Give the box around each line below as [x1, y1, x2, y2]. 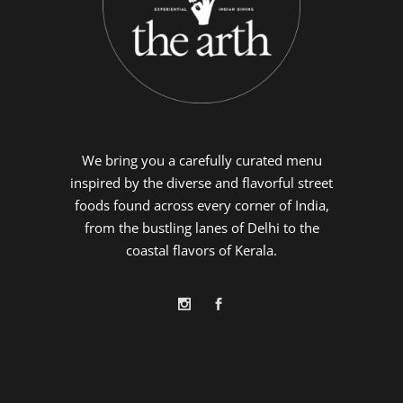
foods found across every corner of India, [74, 196, 329, 214]
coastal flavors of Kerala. [126, 241, 277, 259]
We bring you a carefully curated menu [81, 151, 322, 169]
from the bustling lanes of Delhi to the [84, 219, 319, 237]
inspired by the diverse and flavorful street [70, 174, 333, 192]
